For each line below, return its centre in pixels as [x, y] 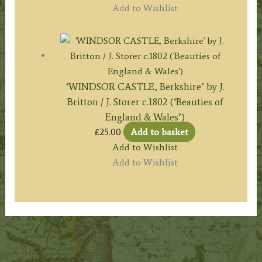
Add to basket [159, 132]
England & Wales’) [145, 117]
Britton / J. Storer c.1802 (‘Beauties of [145, 102]
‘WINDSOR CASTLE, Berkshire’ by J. [145, 87]
